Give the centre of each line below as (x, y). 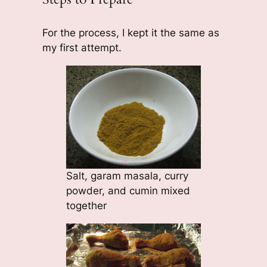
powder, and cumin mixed (128, 191)
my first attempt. (82, 48)
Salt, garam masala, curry (127, 176)
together (86, 206)
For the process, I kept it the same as (131, 33)
